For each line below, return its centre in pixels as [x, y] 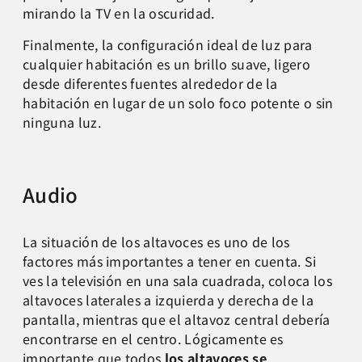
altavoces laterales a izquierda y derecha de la [168, 299]
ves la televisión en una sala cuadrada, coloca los [178, 280]
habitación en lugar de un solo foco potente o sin [178, 102]
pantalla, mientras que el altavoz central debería [177, 319]
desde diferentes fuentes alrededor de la [150, 83]
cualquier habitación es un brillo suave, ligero [167, 63]
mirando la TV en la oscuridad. [119, 13]
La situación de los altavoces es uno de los [156, 241]
